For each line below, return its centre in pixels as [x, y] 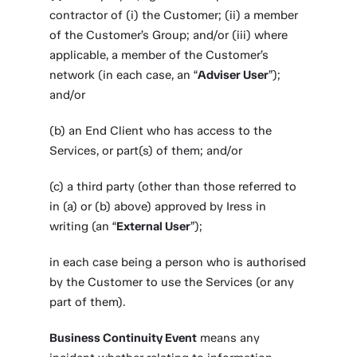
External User [154, 226]
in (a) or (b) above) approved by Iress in [158, 206]
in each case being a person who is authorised [178, 262]
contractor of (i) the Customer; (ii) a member [174, 15]
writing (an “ [83, 226]
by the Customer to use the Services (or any [172, 282]
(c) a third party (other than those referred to [173, 186]
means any [229, 338]
